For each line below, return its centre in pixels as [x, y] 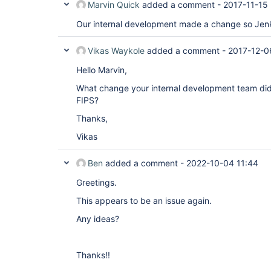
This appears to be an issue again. [144, 201]
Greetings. [96, 182]
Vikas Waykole [116, 51]
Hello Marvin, [102, 70]
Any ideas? [98, 219]
